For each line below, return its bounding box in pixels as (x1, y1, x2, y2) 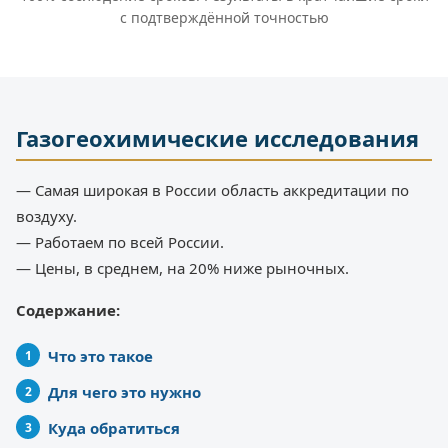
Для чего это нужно (48, 382, 201, 403)
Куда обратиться (48, 418, 180, 439)
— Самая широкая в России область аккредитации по (16, 180, 409, 201)
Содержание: (16, 300, 120, 321)
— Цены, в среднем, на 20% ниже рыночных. (16, 258, 349, 279)
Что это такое (48, 346, 153, 367)
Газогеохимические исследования (16, 123, 419, 154)
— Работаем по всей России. (16, 232, 224, 253)
